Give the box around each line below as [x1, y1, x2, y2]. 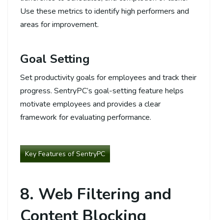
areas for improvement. [20, 19, 99, 30]
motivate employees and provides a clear [20, 98, 161, 110]
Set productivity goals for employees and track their [20, 72, 196, 83]
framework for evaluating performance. [20, 111, 151, 123]
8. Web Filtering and [20, 183, 171, 205]
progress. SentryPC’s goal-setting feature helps [20, 85, 184, 96]
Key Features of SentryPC [25, 149, 105, 159]
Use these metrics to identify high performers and [20, 5, 189, 17]
